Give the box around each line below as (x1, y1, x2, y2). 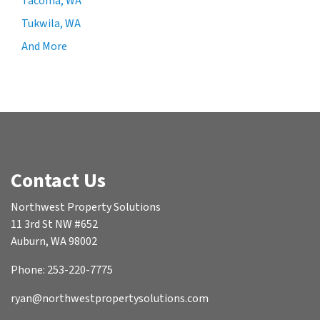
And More (21, 38, 67, 54)
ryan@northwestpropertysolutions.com (11, 291, 209, 307)
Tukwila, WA (21, 15, 81, 31)
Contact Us (11, 166, 106, 196)
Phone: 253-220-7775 (11, 262, 113, 279)
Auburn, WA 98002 (11, 234, 97, 250)
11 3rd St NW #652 (11, 216, 98, 233)
